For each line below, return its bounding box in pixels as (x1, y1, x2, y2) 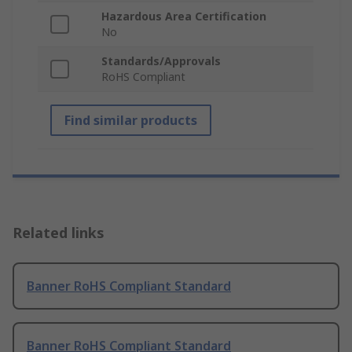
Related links (13, 223, 104, 243)
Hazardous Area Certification (101, 9, 266, 24)
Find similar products (64, 112, 197, 130)
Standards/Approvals (101, 53, 221, 69)
